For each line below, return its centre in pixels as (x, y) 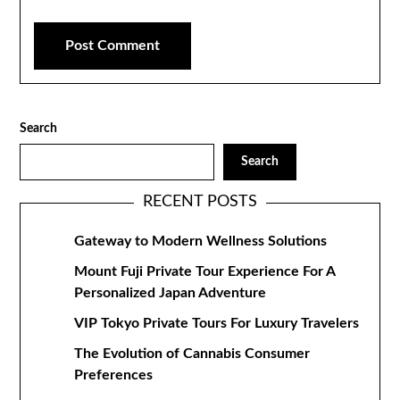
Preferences (114, 375)
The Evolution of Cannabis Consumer (192, 354)
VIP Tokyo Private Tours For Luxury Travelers (217, 323)
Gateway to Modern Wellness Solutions (201, 241)
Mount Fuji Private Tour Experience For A (205, 271)
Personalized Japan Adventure (171, 293)
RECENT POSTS (200, 202)
